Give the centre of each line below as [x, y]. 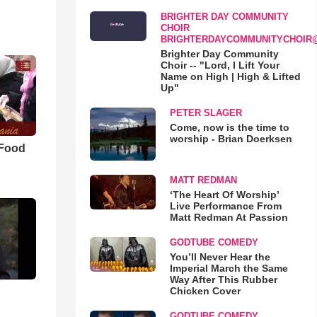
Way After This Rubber [223, 280]
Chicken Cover [205, 291]
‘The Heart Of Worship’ [224, 195]
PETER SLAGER [206, 113]
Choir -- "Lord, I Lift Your [220, 65]
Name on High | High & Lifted [230, 76]
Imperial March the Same [229, 269]
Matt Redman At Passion [229, 218]
